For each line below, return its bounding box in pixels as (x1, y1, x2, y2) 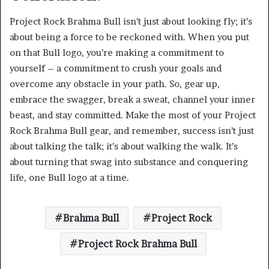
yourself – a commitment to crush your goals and (10, 62, 222, 74)
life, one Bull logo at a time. (10, 172, 129, 184)
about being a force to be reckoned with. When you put (10, 31, 249, 43)
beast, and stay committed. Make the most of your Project (10, 109, 256, 121)
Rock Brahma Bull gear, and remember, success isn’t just (10, 125, 254, 137)
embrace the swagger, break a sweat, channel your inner (10, 94, 255, 106)
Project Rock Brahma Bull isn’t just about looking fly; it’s (10, 16, 252, 28)
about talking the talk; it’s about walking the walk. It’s (10, 141, 238, 153)
